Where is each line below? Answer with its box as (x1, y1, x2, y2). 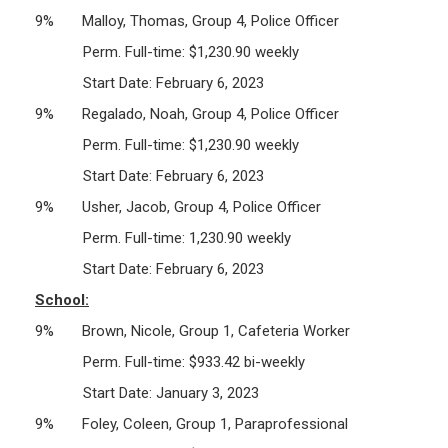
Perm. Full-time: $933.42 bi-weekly (35, 352, 305, 371)
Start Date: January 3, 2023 (35, 383, 259, 402)
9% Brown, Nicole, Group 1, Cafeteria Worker (35, 321, 350, 340)
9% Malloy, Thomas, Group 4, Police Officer (35, 11, 339, 30)
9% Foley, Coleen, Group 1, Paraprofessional (35, 414, 348, 433)
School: (35, 290, 89, 309)
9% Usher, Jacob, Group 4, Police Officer (35, 197, 321, 216)
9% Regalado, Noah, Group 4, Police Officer (35, 104, 339, 123)
